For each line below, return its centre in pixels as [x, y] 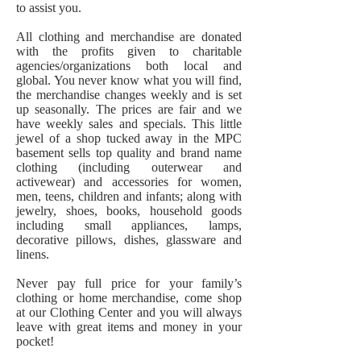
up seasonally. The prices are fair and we [129, 109]
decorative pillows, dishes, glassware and [129, 240]
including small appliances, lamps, [129, 225]
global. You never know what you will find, [129, 80]
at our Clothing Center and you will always [129, 312]
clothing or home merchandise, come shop [129, 298]
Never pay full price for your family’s [129, 283]
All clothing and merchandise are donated [129, 37]
